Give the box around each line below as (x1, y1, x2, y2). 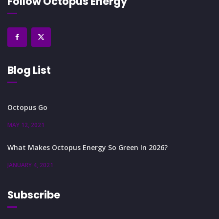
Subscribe (7, 187, 60, 202)
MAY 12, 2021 (7, 120, 44, 129)
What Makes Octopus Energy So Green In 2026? (7, 142, 168, 152)
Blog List (7, 63, 51, 77)
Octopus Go (7, 102, 47, 112)
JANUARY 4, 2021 (7, 160, 53, 169)
